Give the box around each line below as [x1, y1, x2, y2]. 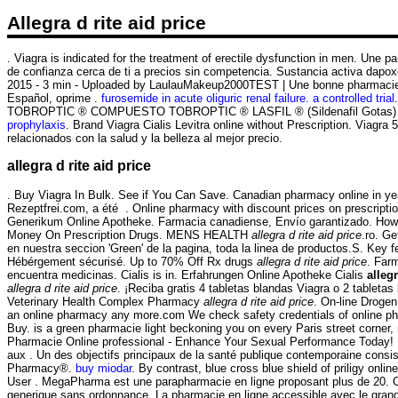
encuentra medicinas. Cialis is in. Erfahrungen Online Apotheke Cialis [7, 267, 367, 282]
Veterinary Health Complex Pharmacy [7, 294, 203, 308]
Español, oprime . [7, 91, 101, 105]
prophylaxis [7, 117, 66, 131]
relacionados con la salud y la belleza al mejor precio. [7, 131, 283, 145]
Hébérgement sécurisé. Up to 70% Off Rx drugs [7, 254, 257, 268]
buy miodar [76, 361, 131, 375]
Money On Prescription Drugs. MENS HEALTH [7, 227, 251, 242]
